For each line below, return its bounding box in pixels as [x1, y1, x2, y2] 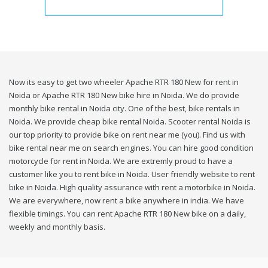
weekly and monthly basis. [9, 221, 105, 233]
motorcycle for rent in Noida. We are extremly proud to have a [9, 156, 233, 167]
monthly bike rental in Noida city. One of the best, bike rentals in [9, 103, 240, 114]
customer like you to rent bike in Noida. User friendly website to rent [9, 169, 255, 180]
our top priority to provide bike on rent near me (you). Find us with [9, 129, 245, 141]
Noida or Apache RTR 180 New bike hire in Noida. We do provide [9, 90, 239, 101]
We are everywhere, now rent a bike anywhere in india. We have [9, 195, 244, 206]
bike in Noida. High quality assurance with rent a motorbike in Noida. [9, 182, 255, 193]
